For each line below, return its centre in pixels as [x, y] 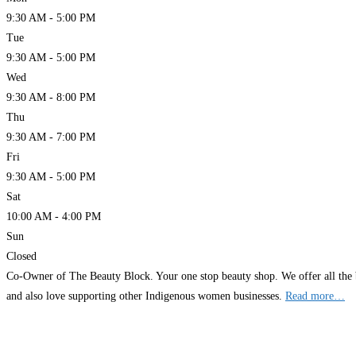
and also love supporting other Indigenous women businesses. [146, 296]
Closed [21, 257]
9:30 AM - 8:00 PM [51, 98]
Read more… [315, 296]
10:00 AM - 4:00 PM [54, 217]
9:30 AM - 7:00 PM [51, 137]
